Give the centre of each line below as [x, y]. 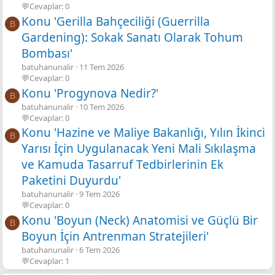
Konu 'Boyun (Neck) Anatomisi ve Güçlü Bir [140, 220]
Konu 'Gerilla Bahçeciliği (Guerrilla [116, 21]
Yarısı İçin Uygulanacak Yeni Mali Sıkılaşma [139, 149]
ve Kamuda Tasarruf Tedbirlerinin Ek [122, 165]
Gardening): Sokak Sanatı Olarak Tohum [132, 37]
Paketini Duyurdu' [71, 181]
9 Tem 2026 [99, 194]
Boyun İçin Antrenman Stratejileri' [115, 236]
